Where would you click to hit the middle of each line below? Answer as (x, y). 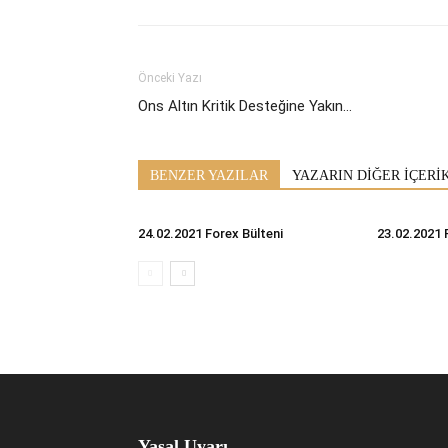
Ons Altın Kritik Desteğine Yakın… (245, 105)
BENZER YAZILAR (209, 175)
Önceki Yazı (170, 77)
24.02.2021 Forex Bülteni (210, 233)
